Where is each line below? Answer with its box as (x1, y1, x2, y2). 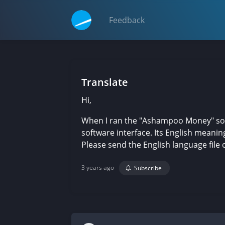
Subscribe (134, 164, 162, 172)
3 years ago (81, 163, 114, 172)
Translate (81, 75, 128, 89)
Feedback (109, 15, 145, 26)
